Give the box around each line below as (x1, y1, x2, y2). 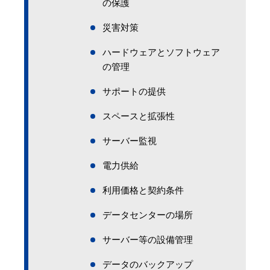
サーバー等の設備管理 (102, 234, 193, 245)
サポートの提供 (102, 86, 166, 97)
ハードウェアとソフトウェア (102, 46, 220, 58)
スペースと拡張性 (102, 110, 175, 122)
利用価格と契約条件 (102, 184, 184, 196)
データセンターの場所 (102, 209, 193, 221)
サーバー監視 (102, 135, 157, 146)
